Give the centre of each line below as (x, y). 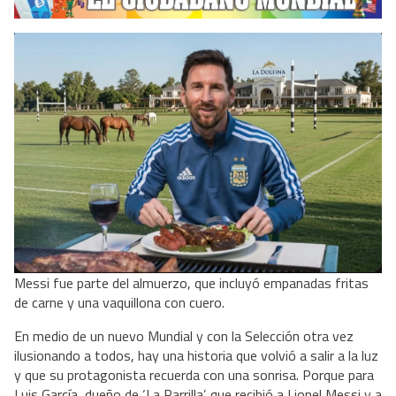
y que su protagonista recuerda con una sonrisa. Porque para (194, 374)
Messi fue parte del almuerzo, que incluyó (139, 282)
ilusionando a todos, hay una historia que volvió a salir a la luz (196, 355)
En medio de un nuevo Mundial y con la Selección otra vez (184, 335)
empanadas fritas (316, 282)
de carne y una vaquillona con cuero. (119, 302)
